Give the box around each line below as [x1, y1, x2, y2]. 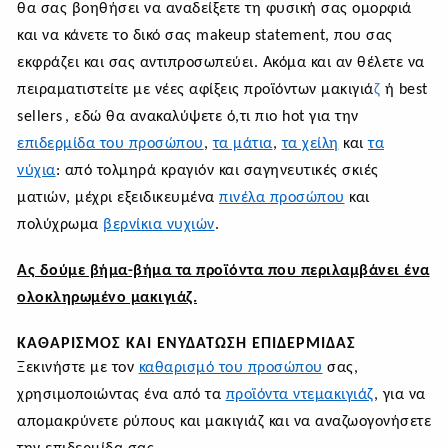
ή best [380, 81, 428, 98]
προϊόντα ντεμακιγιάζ [225, 386, 374, 403]
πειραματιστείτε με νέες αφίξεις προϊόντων [17, 81, 317, 98]
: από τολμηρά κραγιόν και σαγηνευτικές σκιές [55, 162, 379, 179]
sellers [17, 108, 63, 125]
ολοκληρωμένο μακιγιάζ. [17, 290, 197, 307]
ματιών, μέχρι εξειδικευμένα [17, 189, 219, 206]
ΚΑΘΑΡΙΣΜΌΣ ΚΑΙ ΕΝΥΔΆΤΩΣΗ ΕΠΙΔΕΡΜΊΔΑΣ [17, 335, 356, 352]
